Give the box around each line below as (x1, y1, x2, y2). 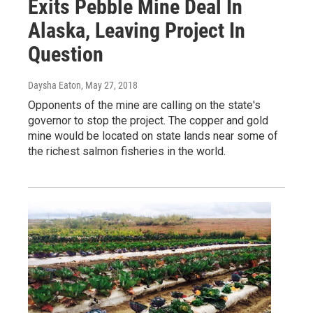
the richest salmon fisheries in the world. (28, 144, 226, 158)
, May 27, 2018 (81, 79, 138, 91)
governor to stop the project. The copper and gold (28, 113, 268, 127)
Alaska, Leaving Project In (28, 17, 245, 43)
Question (28, 41, 103, 66)
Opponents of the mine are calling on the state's (28, 98, 261, 112)
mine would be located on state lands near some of (28, 129, 278, 143)
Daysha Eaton (28, 79, 81, 91)
